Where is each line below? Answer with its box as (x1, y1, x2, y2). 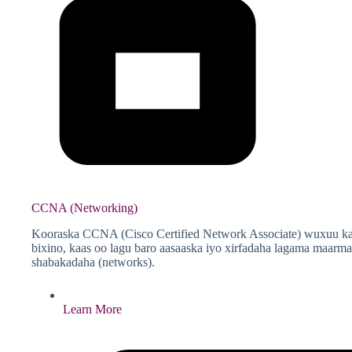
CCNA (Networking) (31, 201, 137, 215)
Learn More (63, 302, 122, 317)
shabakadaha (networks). (31, 255, 155, 269)
